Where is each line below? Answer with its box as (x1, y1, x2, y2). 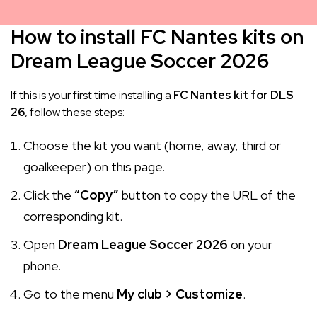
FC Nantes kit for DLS (173, 87, 294, 103)
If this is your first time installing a (11, 87, 173, 103)
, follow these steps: (25, 104, 125, 120)
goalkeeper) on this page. (23, 158, 165, 175)
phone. (23, 257, 61, 274)
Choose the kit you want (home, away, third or (23, 137, 281, 154)
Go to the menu (23, 285, 117, 302)
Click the (23, 186, 74, 203)
